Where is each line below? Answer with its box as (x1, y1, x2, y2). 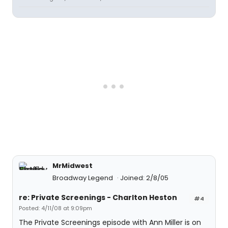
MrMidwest (52, 161, 93, 170)
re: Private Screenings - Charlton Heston (19, 192, 177, 203)
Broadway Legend (52, 173, 115, 183)
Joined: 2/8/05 (120, 173, 168, 183)
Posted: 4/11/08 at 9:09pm (19, 204, 92, 212)
